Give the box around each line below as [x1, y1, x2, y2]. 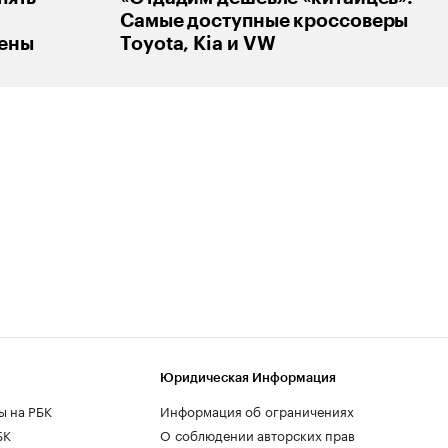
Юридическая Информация [160, 370, 336, 384]
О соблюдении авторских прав [160, 423, 355, 444]
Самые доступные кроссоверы [120, 10, 409, 30]
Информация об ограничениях [160, 399, 354, 420]
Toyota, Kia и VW [120, 33, 276, 53]
